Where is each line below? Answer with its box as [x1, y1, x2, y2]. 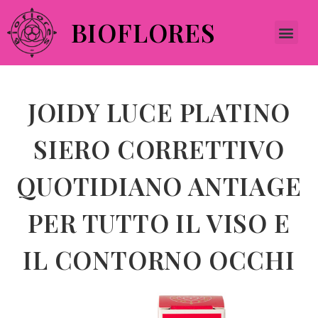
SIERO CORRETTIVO [33, 131, 285, 165]
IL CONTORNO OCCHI [23, 242, 295, 276]
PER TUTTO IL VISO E [28, 205, 290, 239]
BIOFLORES [70, 15, 216, 49]
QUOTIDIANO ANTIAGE [16, 168, 302, 202]
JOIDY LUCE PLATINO [27, 94, 291, 128]
